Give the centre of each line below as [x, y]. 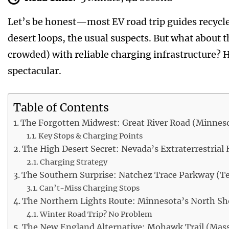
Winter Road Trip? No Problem [96, 214]
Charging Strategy [73, 162]
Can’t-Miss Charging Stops [89, 188]
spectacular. [35, 71]
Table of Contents [61, 107]
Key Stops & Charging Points [90, 136]
